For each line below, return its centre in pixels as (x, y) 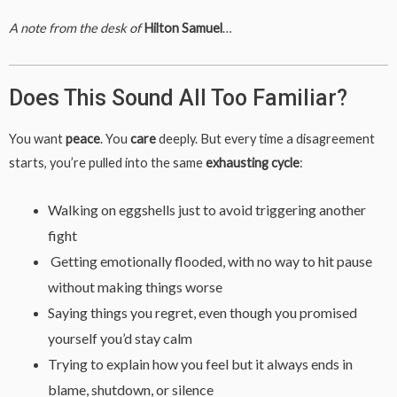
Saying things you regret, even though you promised (202, 313)
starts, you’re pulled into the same (107, 162)
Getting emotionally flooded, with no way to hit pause (211, 261)
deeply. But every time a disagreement (267, 138)
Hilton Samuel (182, 28)
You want (37, 138)
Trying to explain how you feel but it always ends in (200, 364)
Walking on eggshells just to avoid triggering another (206, 210)
